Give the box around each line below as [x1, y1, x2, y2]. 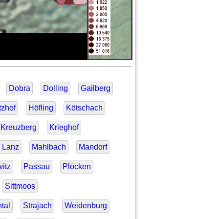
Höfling [28, 104, 53, 112]
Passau [23, 162, 50, 171]
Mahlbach [31, 143, 66, 152]
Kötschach [66, 104, 103, 112]
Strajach [22, 201, 52, 210]
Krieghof [49, 123, 79, 132]
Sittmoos [4, 182, 35, 191]
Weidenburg [64, 201, 107, 210]
